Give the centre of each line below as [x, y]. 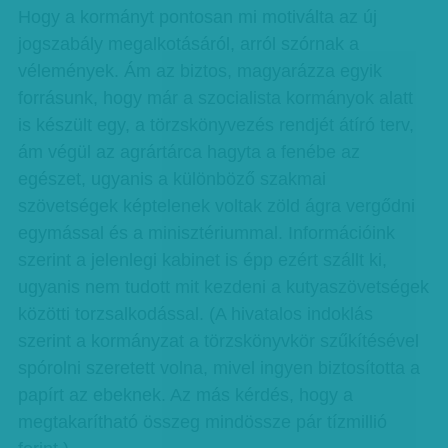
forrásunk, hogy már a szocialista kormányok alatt [215, 98]
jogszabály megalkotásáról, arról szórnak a [188, 44]
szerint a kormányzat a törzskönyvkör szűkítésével [218, 341]
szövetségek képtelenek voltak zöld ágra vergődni [216, 206]
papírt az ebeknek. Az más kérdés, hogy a [185, 395]
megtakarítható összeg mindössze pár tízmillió [202, 422]
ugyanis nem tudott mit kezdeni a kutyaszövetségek [223, 287]
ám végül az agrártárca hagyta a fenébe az [188, 152]
